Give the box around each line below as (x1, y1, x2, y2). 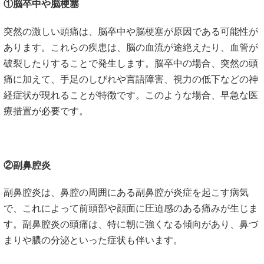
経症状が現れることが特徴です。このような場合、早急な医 (4, 90, 258, 100)
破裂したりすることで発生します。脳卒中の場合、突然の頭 (4, 58, 258, 68)
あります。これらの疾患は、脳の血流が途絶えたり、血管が (4, 42, 258, 52)
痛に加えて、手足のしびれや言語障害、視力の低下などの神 (4, 74, 258, 84)
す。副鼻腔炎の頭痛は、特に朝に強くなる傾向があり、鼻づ (4, 219, 258, 230)
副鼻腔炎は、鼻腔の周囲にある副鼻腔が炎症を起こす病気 (4, 187, 249, 198)
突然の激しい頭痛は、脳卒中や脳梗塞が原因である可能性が (4, 26, 258, 37)
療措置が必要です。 (4, 105, 88, 116)
